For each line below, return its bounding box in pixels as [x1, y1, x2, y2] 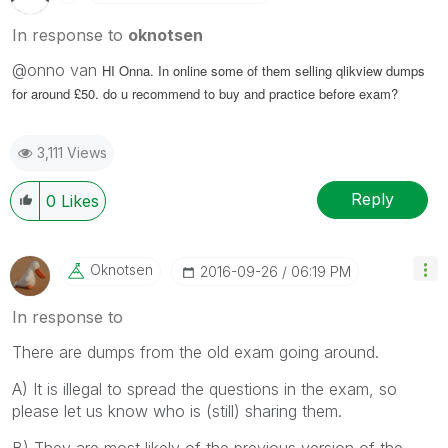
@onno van [12, 59, 102, 80]
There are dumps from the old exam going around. [12, 341, 379, 362]
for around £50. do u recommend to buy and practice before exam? [12, 83, 398, 103]
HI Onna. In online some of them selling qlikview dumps [102, 60, 425, 80]
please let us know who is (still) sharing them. [12, 400, 342, 421]
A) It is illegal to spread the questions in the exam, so [12, 378, 397, 399]
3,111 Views [37, 143, 107, 161]
